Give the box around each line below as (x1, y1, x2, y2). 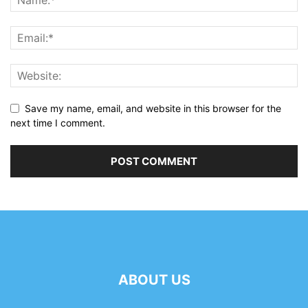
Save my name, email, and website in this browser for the (25, 102, 281, 114)
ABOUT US (118, 271, 190, 288)
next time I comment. (10, 116, 105, 129)
